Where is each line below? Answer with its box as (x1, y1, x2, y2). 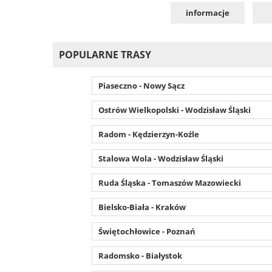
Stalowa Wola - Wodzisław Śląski (98, 153, 223, 164)
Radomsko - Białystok (98, 250, 182, 261)
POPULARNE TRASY (59, 48, 151, 61)
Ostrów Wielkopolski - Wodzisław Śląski (98, 104, 251, 115)
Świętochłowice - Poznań (98, 226, 195, 237)
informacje (186, 7, 229, 18)
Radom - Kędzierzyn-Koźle (98, 129, 199, 140)
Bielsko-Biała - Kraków (98, 202, 186, 212)
